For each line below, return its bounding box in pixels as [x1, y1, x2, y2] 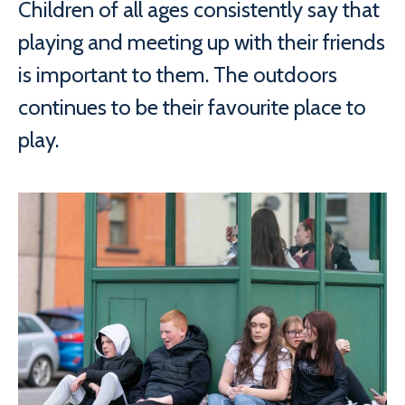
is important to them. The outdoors [18, 61, 337, 88]
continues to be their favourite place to [18, 94, 366, 120]
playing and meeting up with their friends [18, 29, 385, 55]
